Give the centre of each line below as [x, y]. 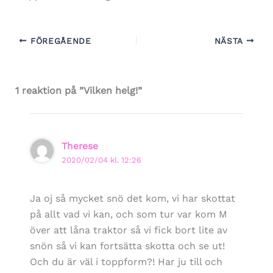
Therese [80, 146]
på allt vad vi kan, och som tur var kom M [128, 214]
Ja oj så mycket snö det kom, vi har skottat [132, 198]
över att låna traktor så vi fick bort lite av [128, 230]
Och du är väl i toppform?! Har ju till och [126, 261]
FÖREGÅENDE [59, 41]
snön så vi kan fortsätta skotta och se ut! [127, 246]
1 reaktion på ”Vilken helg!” [78, 90]
